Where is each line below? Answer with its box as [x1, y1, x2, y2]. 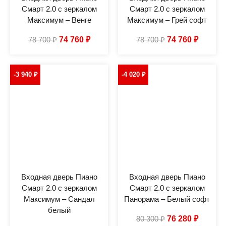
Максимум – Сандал [23, 194, 95, 203]
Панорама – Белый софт [124, 194, 210, 203]
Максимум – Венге [27, 15, 91, 24]
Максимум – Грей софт [127, 15, 207, 24]
